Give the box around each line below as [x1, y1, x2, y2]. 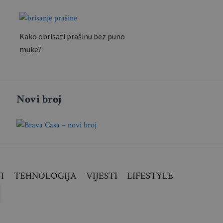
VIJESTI [86, 170, 117, 182]
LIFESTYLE [126, 170, 173, 182]
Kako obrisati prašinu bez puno [19, 31, 125, 41]
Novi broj [16, 92, 62, 107]
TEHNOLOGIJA [13, 170, 77, 182]
